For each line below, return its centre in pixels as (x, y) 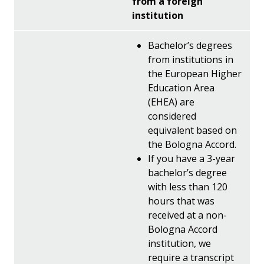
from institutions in (191, 59)
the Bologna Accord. (192, 144)
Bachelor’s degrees (190, 45)
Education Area (181, 88)
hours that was (181, 201)
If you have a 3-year (192, 158)
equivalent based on (193, 130)
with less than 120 (188, 187)
